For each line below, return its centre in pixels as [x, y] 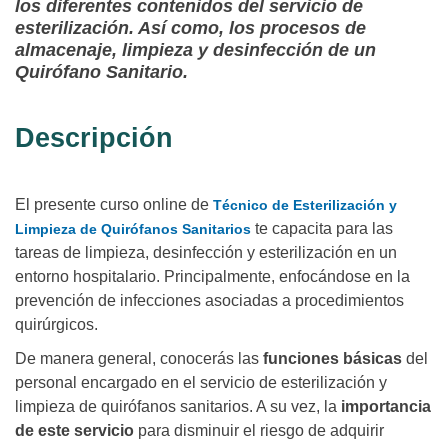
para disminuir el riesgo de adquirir [259, 431]
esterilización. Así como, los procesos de [190, 28]
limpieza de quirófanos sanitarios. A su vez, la [176, 407]
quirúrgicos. [56, 325]
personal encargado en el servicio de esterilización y [201, 383]
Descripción [94, 138]
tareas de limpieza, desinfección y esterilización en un [206, 253]
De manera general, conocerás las [139, 359]
